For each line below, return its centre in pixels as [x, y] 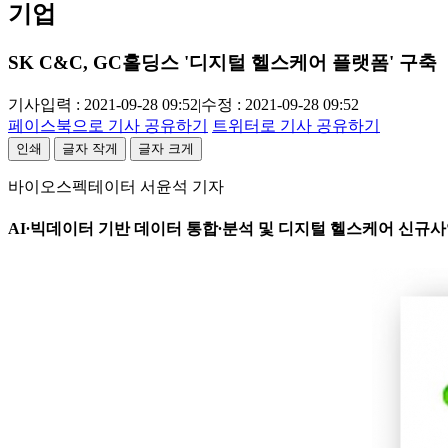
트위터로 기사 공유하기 [296, 125]
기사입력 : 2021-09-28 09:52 [103, 104]
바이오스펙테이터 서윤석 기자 [116, 186]
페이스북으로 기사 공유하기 [108, 125]
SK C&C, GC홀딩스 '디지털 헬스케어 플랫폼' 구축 [222, 63]
